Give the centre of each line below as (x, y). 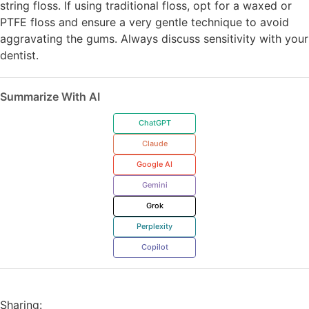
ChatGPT (154, 123)
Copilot (154, 247)
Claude (154, 144)
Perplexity (154, 227)
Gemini (154, 185)
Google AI (154, 165)
